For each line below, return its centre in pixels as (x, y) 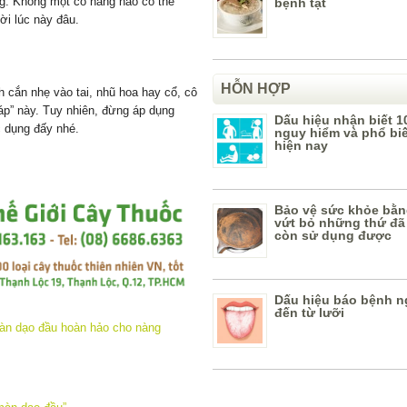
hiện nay (301, 145)
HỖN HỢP (256, 89)
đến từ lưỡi (309, 313)
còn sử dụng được (333, 235)
